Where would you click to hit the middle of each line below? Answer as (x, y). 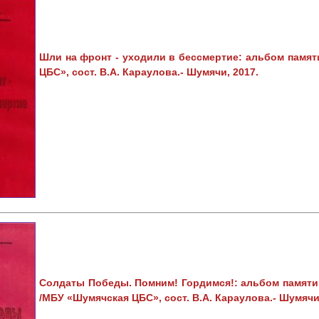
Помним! (158, 282)
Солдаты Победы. (87, 282)
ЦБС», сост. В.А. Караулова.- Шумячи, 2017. (149, 72)
